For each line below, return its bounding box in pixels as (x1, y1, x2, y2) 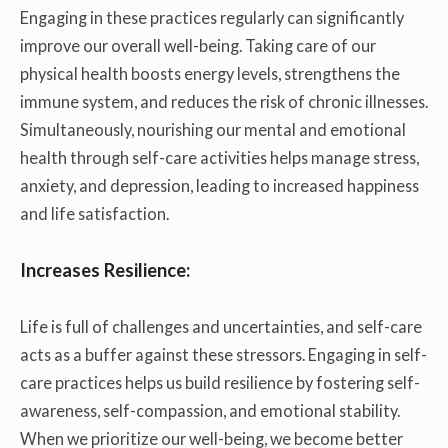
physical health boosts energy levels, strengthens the (20, 63, 400, 83)
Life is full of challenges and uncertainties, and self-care (20, 316, 422, 336)
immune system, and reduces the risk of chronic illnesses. (20, 91, 428, 111)
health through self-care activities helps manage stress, (20, 147, 419, 167)
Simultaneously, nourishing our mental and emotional (20, 119, 406, 139)
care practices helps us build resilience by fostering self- (20, 372, 420, 392)
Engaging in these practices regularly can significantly (20, 7, 404, 27)
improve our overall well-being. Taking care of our (20, 35, 376, 55)
